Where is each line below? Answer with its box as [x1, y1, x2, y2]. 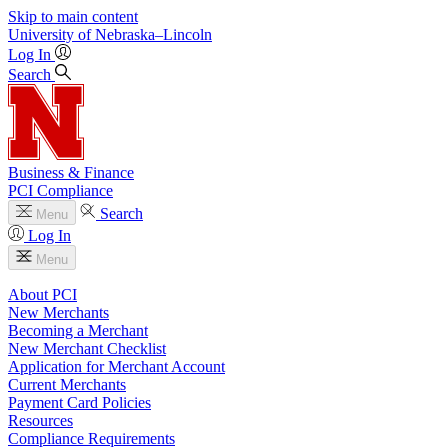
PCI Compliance [8, 182, 113, 199]
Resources [8, 412, 73, 429]
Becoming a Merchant [8, 322, 148, 339]
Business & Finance [8, 164, 134, 181]
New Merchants [8, 304, 109, 321]
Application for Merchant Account [8, 358, 225, 375]
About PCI [8, 286, 77, 303]
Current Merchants [8, 376, 126, 393]
